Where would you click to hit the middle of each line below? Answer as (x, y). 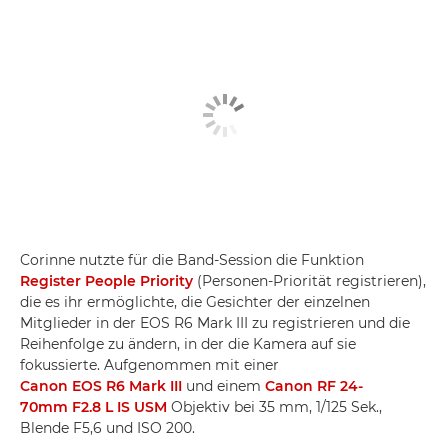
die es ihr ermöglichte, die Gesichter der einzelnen (195, 301)
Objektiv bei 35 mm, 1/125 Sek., (274, 406)
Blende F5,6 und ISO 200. (107, 427)
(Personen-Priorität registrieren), (309, 280)
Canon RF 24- (314, 385)
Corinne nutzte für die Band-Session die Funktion (192, 259)
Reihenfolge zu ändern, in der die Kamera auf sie (188, 343)
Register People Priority (106, 280)
